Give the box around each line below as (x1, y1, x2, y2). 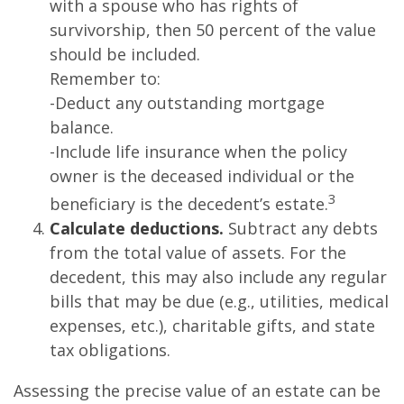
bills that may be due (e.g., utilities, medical (50, 290, 389, 312)
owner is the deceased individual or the (50, 165, 354, 187)
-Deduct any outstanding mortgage (50, 92, 325, 114)
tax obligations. (50, 339, 170, 361)
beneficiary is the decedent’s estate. (50, 193, 328, 215)
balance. (50, 116, 114, 138)
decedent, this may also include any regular (50, 266, 387, 288)
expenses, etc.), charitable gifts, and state (50, 315, 375, 336)
